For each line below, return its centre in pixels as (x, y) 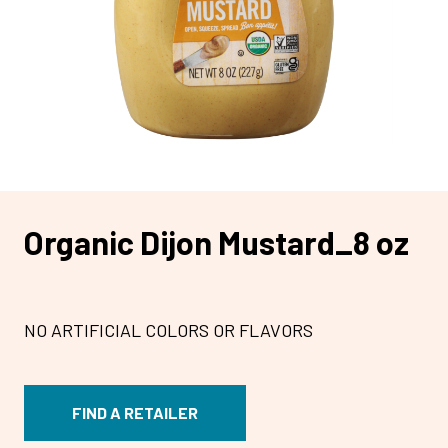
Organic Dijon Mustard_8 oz (216, 241)
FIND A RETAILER (135, 412)
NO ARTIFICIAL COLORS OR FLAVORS (168, 330)
